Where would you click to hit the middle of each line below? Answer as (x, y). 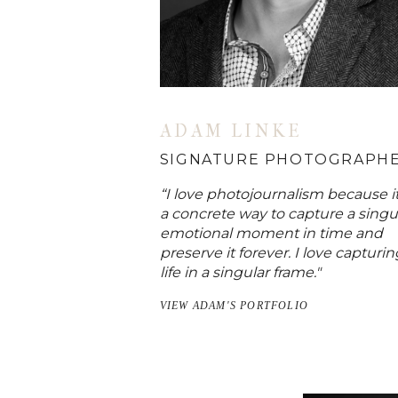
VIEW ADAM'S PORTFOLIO (234, 305)
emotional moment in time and (271, 233)
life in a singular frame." (240, 272)
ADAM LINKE (231, 131)
